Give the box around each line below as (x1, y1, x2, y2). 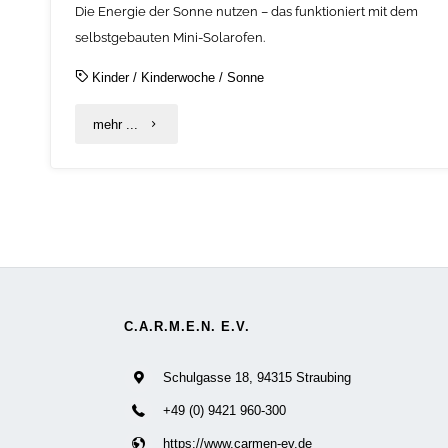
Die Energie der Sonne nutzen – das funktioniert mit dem (75, 3, 419, 19)
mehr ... (93, 116, 139, 132)
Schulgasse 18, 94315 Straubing (163, 370, 352, 386)
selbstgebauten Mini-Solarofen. (75, 29, 266, 45)
